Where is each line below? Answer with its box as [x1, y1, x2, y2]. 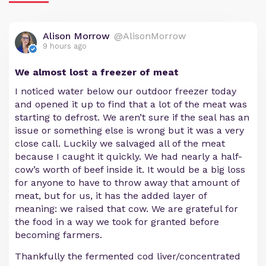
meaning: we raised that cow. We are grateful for [15, 202, 238, 214]
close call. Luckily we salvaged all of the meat [15, 137, 225, 149]
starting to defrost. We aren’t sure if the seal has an [15, 111, 249, 123]
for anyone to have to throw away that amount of [15, 176, 239, 188]
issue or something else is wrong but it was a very [15, 124, 244, 136]
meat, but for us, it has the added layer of [15, 189, 207, 201]
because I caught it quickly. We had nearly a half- [15, 150, 242, 162]
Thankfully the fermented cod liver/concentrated [15, 250, 240, 262]
